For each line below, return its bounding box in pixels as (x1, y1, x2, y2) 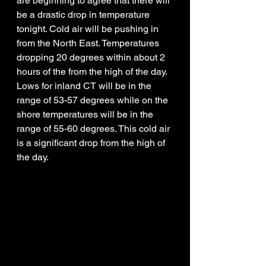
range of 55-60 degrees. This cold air (17, 122, 172, 134)
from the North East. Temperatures (17, 37, 161, 49)
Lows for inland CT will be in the (17, 80, 154, 91)
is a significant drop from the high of (17, 137, 167, 148)
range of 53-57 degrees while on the (17, 94, 170, 106)
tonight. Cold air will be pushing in (17, 23, 161, 34)
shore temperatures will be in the (17, 108, 156, 120)
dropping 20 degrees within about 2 (17, 51, 167, 63)
